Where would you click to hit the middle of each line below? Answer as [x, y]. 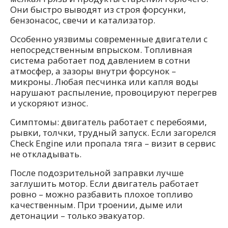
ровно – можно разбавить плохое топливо [102, 194]
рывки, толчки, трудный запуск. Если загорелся [113, 133]
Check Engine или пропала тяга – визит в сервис [113, 144]
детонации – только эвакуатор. [77, 216]
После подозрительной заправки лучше [97, 173]
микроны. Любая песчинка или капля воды [104, 82]
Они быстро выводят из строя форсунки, [98, 10]
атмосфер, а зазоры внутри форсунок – [93, 71]
